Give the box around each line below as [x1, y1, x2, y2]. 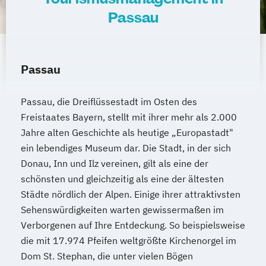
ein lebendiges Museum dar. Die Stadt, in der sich [21, 142, 231, 154]
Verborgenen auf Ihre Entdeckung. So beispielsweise [21, 219, 245, 231]
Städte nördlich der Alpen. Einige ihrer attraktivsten [21, 188, 240, 200]
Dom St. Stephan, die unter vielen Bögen [21, 250, 193, 262]
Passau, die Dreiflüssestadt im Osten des [21, 96, 197, 107]
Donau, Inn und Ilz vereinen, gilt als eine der [21, 157, 208, 169]
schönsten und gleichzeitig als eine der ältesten [21, 173, 224, 185]
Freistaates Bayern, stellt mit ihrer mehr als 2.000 [21, 111, 237, 123]
